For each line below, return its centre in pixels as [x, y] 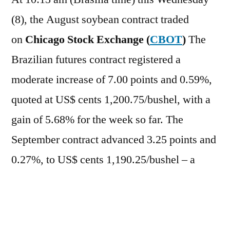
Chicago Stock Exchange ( [88, 39]
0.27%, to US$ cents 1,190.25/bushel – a [103, 159]
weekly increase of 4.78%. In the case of [102, 179]
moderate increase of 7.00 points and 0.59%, [112, 79]
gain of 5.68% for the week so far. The [97, 119]
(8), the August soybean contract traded [100, 19]
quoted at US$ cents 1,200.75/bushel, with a [111, 99]
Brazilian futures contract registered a [96, 59]
